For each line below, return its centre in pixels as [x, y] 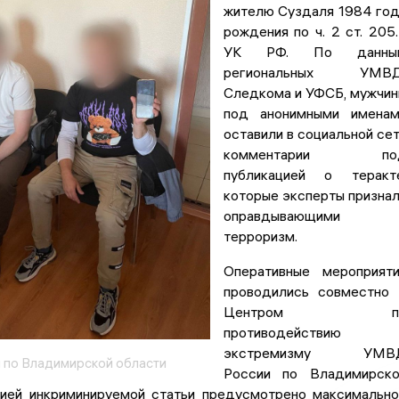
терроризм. [260, 236]
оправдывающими [281, 216]
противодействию [282, 333]
